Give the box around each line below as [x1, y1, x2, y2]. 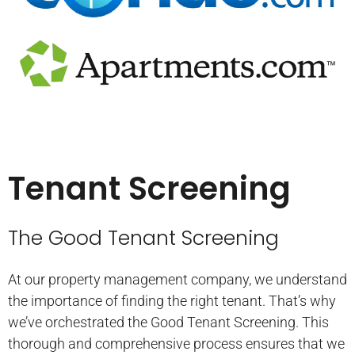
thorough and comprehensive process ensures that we [8, 334, 345, 352]
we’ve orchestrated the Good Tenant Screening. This [8, 313, 329, 330]
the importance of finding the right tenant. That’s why [8, 292, 336, 309]
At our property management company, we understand [8, 270, 347, 288]
